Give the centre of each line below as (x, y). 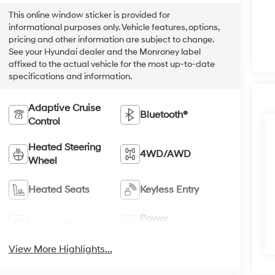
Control (44, 122)
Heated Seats (59, 190)
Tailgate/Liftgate (178, 232)
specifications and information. (70, 77)
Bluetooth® (164, 115)
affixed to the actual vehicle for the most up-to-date (111, 64)
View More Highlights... (60, 250)
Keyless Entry (170, 190)
